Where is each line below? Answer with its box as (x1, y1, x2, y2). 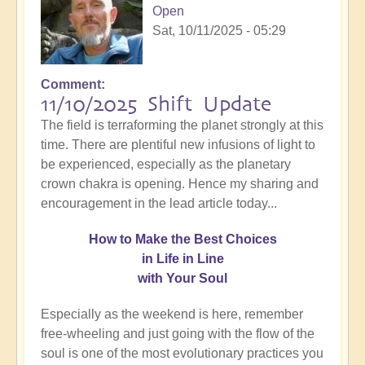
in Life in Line (141, 251, 224, 266)
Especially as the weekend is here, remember (41, 306, 303, 321)
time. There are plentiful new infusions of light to (41, 137, 315, 152)
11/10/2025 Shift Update (41, 91, 271, 116)
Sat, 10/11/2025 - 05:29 (152, 23, 286, 37)
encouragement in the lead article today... (41, 196, 277, 210)
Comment (41, 77, 101, 91)
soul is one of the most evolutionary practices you (41, 345, 323, 360)
